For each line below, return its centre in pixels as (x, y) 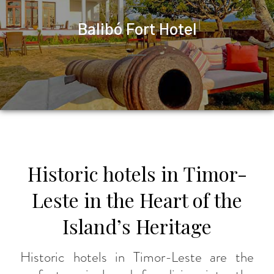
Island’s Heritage (137, 226)
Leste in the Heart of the (137, 199)
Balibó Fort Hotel (137, 30)
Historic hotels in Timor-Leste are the (137, 257)
